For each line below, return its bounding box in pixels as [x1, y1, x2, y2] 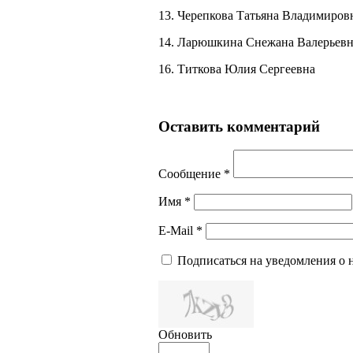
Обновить [158, 328, 212, 342]
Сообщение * [158, 167, 230, 181]
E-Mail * [158, 224, 203, 238]
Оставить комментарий [158, 117, 320, 135]
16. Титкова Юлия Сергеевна [158, 61, 315, 76]
